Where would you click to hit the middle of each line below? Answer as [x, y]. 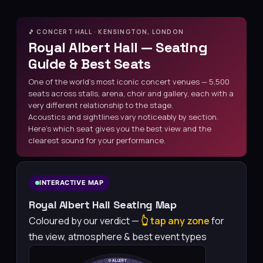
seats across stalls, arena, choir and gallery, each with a [131, 93]
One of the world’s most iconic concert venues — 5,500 [129, 81]
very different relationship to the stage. [101, 105]
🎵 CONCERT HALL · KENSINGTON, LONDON [106, 31]
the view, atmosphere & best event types [118, 237]
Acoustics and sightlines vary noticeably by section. [123, 117]
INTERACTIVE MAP [72, 183]
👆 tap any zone [175, 221]
